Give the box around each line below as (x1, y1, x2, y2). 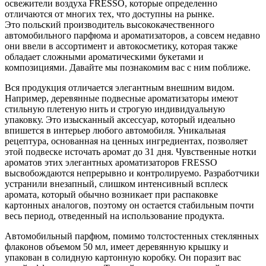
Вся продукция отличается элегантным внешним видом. (5, 82, 235, 93)
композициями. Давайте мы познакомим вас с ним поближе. (5, 62, 251, 72)
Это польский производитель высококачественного (5, 19, 214, 30)
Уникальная (178, 125, 226, 135)
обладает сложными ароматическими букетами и (5, 51, 204, 62)
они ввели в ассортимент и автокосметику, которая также (5, 40, 237, 51)
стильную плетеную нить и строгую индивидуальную (5, 103, 225, 114)
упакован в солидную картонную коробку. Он (5, 252, 194, 262)
